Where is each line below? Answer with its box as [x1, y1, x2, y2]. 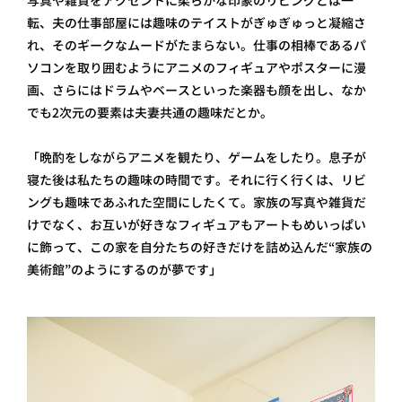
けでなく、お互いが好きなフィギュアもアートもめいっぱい [27, 215, 366, 233]
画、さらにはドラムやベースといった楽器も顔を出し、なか [27, 81, 366, 99]
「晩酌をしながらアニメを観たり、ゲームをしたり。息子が [27, 148, 366, 166]
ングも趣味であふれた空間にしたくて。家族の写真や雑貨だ [27, 193, 366, 211]
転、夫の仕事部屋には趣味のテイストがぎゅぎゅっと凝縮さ [27, 13, 366, 31]
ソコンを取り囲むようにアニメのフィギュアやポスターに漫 [27, 58, 366, 76]
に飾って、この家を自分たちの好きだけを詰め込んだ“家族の [27, 238, 372, 256]
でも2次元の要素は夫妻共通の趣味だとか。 [27, 103, 273, 121]
